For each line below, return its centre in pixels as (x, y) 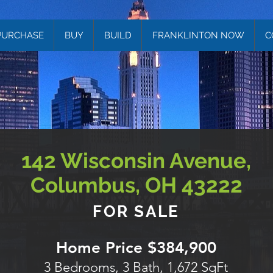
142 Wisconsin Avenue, (136, 161)
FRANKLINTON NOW (198, 35)
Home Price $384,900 (136, 248)
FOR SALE (136, 211)
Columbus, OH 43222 (136, 185)
